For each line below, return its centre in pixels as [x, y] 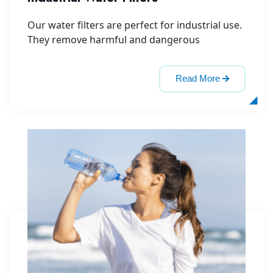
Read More [198, 78]
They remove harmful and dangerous [114, 39]
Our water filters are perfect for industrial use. [135, 25]
